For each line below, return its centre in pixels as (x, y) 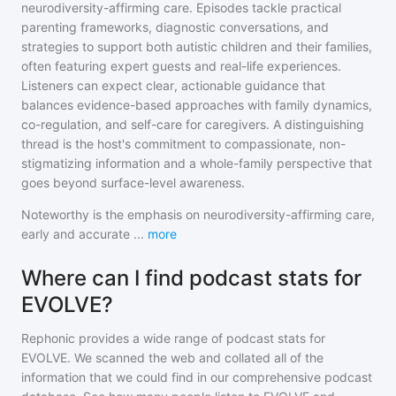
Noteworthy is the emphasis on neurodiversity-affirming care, (198, 214)
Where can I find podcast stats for (191, 278)
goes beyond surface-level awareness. (133, 183)
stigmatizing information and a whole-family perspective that (197, 163)
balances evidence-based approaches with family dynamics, (197, 105)
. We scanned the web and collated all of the (195, 358)
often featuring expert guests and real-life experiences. (181, 66)
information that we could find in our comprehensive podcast (197, 377)
